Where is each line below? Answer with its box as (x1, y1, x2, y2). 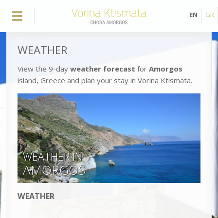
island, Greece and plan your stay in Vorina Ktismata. (17, 75, 192, 85)
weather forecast (70, 63, 135, 73)
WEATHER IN (22, 149, 82, 164)
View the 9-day (17, 63, 70, 73)
